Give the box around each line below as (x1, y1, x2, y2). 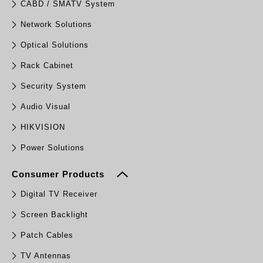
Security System (21, 82, 86, 91)
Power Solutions (21, 143, 85, 153)
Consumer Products (12, 169, 107, 180)
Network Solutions (21, 20, 92, 29)
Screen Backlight (21, 210, 88, 220)
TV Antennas (21, 251, 71, 261)
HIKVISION (21, 123, 65, 132)
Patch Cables (21, 231, 73, 240)
